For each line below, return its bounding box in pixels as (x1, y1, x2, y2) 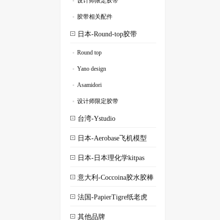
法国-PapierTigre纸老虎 (78, 193, 147, 201)
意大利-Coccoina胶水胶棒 (78, 174, 154, 181)
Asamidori (77, 82, 102, 88)
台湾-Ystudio (78, 115, 115, 122)
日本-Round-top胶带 (78, 30, 137, 38)
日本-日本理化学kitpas (78, 154, 144, 162)
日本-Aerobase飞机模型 (78, 135, 147, 142)
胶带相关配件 (77, 13, 112, 20)
